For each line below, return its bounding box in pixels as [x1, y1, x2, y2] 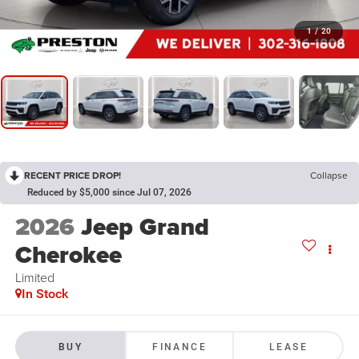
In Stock [21, 286, 68, 302]
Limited [14, 268, 54, 287]
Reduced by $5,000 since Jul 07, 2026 [27, 186, 192, 198]
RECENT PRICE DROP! [24, 167, 121, 182]
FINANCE [152, 341, 207, 353]
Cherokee [14, 237, 122, 273]
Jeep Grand [80, 209, 209, 245]
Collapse [310, 167, 348, 182]
